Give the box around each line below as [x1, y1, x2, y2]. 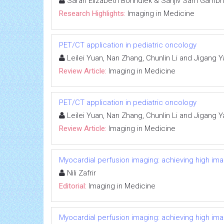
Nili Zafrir [65, 168, 96, 177]
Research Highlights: [59, 8, 125, 18]
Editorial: [59, 181, 86, 190]
